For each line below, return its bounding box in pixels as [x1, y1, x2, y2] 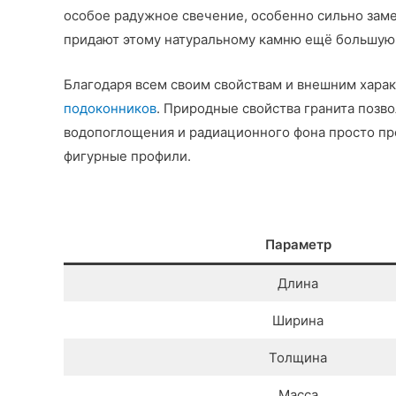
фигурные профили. [64, 148, 191, 165]
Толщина [269, 349, 327, 367]
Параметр [264, 236, 331, 254]
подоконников [64, 100, 156, 118]
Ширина [272, 312, 324, 330]
